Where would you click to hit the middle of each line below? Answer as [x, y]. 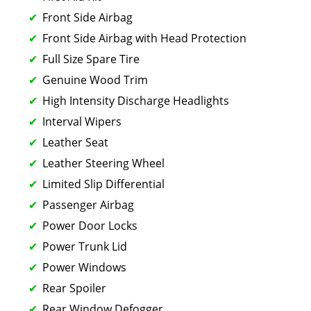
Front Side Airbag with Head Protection [144, 38]
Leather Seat [75, 142]
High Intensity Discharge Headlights [136, 100]
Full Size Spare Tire [91, 59]
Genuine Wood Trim [95, 79]
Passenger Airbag [88, 204]
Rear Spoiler [74, 288]
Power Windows [84, 267]
